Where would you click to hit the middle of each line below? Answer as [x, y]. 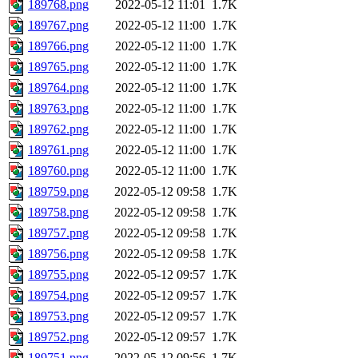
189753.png [58, 316]
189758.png [58, 213]
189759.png [58, 192]
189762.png [58, 129]
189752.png [58, 337]
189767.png [58, 26]
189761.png [58, 150]
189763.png [58, 109]
